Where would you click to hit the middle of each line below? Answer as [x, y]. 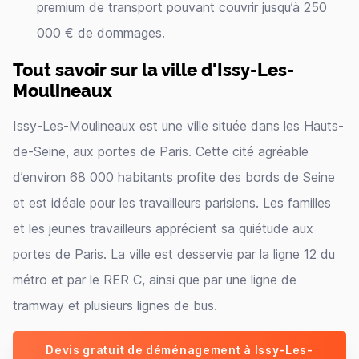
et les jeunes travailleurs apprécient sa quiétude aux [163, 228]
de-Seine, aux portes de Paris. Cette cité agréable [161, 151]
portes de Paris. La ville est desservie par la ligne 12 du [174, 254]
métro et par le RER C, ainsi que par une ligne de [155, 280]
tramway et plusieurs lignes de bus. [115, 305]
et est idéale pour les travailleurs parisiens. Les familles [172, 203]
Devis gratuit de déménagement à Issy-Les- [179, 350]
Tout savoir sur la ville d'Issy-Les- [153, 69]
